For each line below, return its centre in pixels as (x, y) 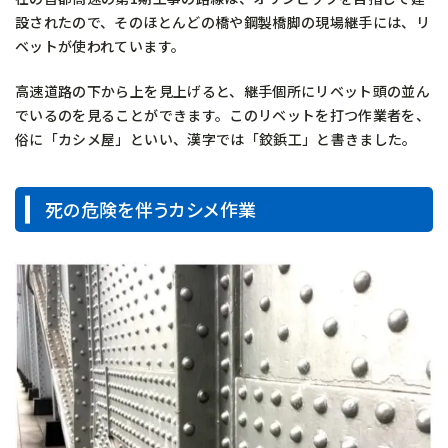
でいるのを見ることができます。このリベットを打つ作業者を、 (223, 115)
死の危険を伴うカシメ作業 (151, 209)
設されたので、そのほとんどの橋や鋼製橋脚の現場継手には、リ (223, 22)
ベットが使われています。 (100, 46)
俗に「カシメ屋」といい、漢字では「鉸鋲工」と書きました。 (216, 139)
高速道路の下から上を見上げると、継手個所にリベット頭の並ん (223, 91)
